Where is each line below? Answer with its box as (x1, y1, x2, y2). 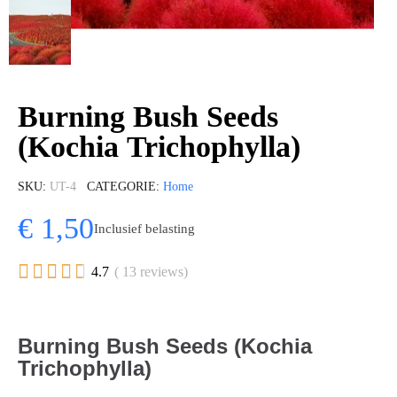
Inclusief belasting (94, 221, 195, 236)
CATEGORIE (87, 180, 156, 193)
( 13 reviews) (114, 264, 188, 279)
